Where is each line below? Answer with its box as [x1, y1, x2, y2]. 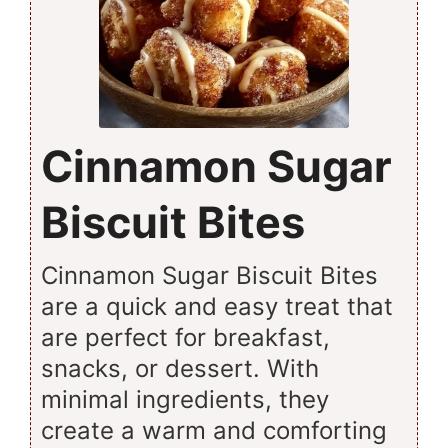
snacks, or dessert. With [41, 353, 319, 383]
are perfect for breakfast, [41, 322, 330, 352]
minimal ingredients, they [41, 384, 329, 414]
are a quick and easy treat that [41, 291, 393, 321]
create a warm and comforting [41, 415, 387, 445]
